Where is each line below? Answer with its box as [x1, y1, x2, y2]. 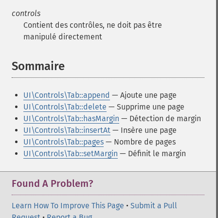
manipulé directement [23, 32, 102, 41]
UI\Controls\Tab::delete [23, 102, 107, 111]
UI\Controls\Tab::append [23, 91, 110, 100]
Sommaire [12, 59, 65, 73]
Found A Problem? [12, 178, 93, 189]
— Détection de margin [119, 114, 201, 123]
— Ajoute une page [110, 91, 177, 100]
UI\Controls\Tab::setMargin [23, 149, 118, 158]
